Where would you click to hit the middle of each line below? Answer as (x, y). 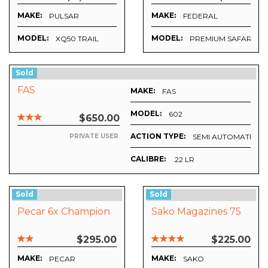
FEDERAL (200, 16)
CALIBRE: (148, 159)
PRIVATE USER (94, 136)
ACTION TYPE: (158, 136)
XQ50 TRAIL (77, 39)
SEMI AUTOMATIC (225, 136)
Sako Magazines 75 (196, 212)
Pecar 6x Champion (64, 212)
